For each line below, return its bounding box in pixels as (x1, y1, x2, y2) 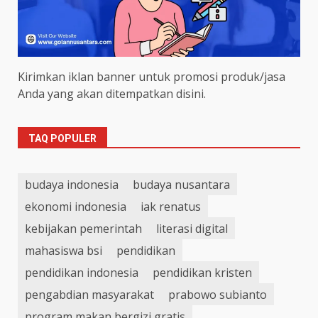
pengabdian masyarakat (25, 286, 154, 302)
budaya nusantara (133, 176, 230, 192)
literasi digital (156, 220, 228, 236)
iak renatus (141, 198, 201, 214)
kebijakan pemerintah (25, 220, 142, 236)
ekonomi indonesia (25, 198, 126, 214)
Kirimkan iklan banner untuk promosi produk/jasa (18, 69, 285, 85)
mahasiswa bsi (25, 242, 102, 258)
